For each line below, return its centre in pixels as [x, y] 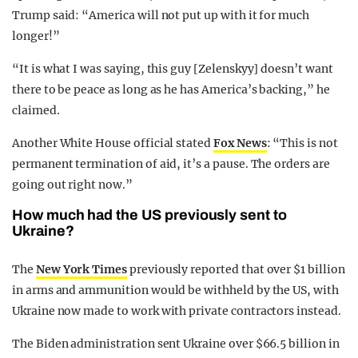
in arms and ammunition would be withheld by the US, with [175, 290]
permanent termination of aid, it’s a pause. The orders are [171, 164]
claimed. [36, 111]
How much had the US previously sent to [149, 215]
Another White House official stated [113, 143]
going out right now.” [72, 185]
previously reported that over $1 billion [236, 270]
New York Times [81, 270]
